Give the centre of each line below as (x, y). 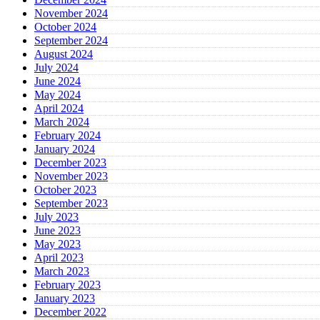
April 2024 (59, 109)
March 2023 (62, 271)
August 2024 (64, 54)
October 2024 (65, 27)
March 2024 (62, 122)
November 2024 (71, 14)
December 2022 (70, 312)
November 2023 (71, 176)
